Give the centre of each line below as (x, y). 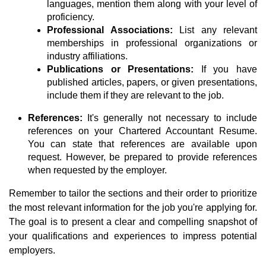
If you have (229, 69)
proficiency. (71, 17)
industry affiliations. (87, 56)
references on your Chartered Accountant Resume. (142, 131)
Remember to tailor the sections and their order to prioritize (133, 194)
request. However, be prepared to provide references (142, 157)
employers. (32, 251)
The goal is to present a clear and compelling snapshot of (133, 222)
